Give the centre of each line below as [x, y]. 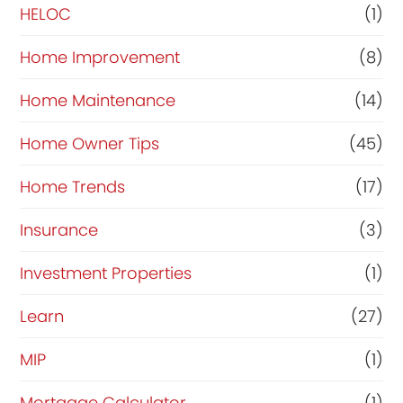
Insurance [59, 230]
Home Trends [73, 187]
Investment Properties [106, 273]
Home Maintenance [98, 101]
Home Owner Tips [90, 144]
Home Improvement [100, 58]
